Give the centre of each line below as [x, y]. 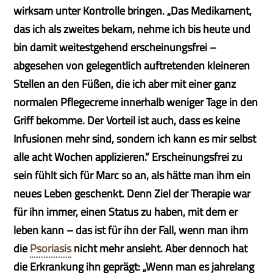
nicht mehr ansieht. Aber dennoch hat [160, 248]
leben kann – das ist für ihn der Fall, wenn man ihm [131, 230]
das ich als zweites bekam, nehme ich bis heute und [132, 29]
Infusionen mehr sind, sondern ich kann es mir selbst [135, 139]
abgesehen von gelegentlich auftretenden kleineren [132, 66]
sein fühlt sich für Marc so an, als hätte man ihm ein [132, 175]
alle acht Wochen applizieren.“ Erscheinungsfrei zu [128, 157]
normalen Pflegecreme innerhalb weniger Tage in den [136, 102]
